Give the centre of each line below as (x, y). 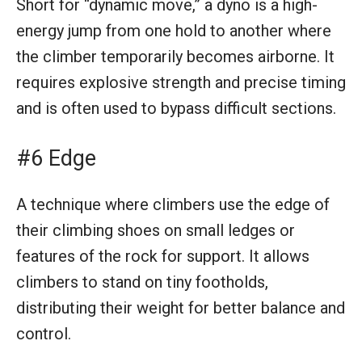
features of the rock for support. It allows (163, 256)
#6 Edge (56, 158)
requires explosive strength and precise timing (181, 82)
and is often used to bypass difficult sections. (176, 108)
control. (44, 333)
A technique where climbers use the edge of (173, 204)
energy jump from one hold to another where (174, 30)
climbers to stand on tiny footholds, (142, 282)
